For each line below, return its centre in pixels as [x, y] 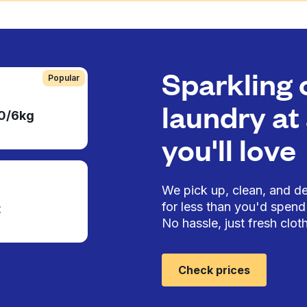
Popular [63, 78]
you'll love [229, 149]
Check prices [214, 270]
